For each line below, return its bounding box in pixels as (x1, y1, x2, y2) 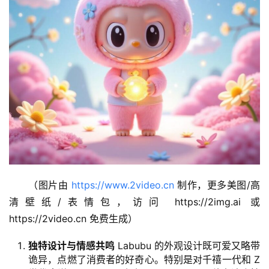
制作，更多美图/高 (174, 179, 260, 192)
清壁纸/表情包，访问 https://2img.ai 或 (9, 196, 260, 208)
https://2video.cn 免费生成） (9, 213, 138, 225)
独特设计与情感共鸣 (28, 240, 115, 252)
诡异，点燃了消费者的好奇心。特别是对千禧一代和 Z (28, 253, 260, 266)
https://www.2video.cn (71, 179, 174, 192)
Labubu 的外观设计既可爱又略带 (115, 240, 260, 252)
